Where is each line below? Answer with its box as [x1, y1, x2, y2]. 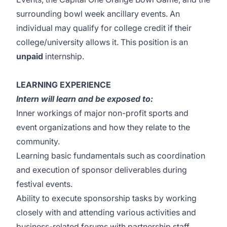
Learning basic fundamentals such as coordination [16, 150, 205, 161]
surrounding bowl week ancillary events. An [16, 9, 180, 19]
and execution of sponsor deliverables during [16, 165, 187, 175]
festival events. [16, 179, 72, 189]
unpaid [16, 51, 45, 61]
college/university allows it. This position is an [16, 37, 188, 47]
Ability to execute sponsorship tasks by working [16, 193, 197, 203]
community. [16, 136, 60, 146]
